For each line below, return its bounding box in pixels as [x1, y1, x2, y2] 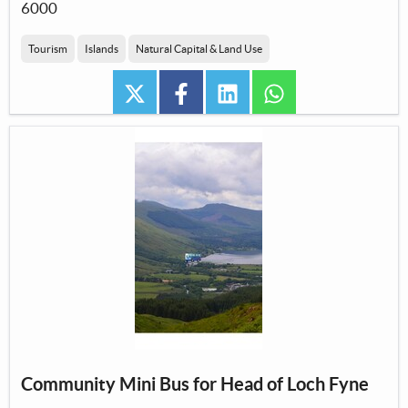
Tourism [28, 43, 67, 56]
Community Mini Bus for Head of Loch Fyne [21, 373, 369, 395]
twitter [145, 83, 192, 101]
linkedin [238, 83, 291, 101]
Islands [85, 43, 118, 56]
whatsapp [284, 83, 350, 101]
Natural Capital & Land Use [136, 43, 262, 56]
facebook [191, 83, 255, 101]
